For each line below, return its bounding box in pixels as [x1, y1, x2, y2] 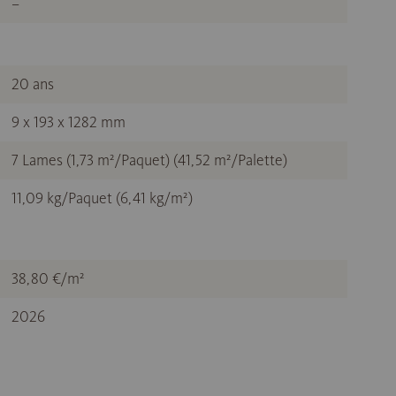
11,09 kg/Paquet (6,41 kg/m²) [11, 188, 193, 209]
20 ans [11, 74, 54, 95]
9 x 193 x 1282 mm [11, 112, 126, 133]
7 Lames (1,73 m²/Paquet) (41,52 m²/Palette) [11, 150, 287, 171]
